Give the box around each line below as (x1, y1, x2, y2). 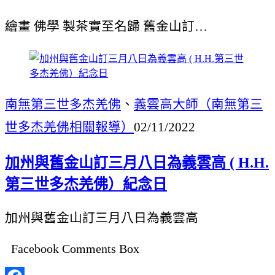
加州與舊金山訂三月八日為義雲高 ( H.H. (5, 155, 269, 171)
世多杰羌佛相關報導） (5, 119, 134, 134)
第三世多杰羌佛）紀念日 (5, 176, 167, 193)
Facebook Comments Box (11, 242, 139, 256)
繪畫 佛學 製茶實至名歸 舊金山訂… (5, 19, 207, 34)
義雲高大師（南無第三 (134, 96, 263, 111)
